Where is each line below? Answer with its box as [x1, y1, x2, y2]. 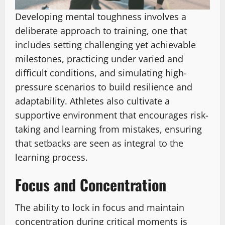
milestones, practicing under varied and [15, 52, 183, 65]
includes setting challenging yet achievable [15, 38, 196, 51]
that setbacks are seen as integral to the [15, 137, 183, 149]
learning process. [15, 151, 88, 163]
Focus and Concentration [15, 173, 166, 196]
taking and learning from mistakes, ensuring [15, 123, 202, 135]
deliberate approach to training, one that [15, 24, 187, 37]
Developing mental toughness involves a [15, 10, 186, 23]
